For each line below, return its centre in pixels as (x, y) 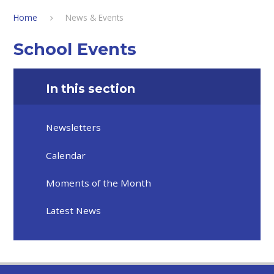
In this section (91, 89)
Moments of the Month (99, 183)
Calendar (66, 156)
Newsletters (74, 128)
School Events (75, 49)
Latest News (74, 211)
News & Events (95, 17)
